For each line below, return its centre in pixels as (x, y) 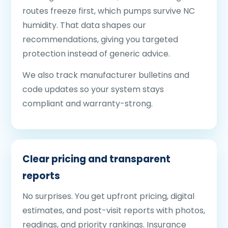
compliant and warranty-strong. (88, 104)
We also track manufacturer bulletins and (106, 75)
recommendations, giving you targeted (100, 39)
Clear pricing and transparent (96, 159)
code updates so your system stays (93, 89)
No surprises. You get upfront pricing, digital (108, 196)
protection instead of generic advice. (96, 54)
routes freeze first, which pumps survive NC (109, 11)
